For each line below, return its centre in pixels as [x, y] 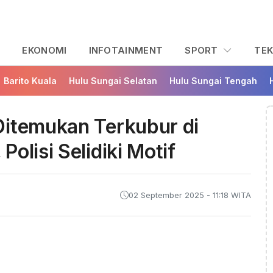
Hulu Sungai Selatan [113, 81]
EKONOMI [44, 51]
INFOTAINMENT [126, 51]
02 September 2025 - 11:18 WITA [190, 195]
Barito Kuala [30, 81]
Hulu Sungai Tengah [213, 81]
